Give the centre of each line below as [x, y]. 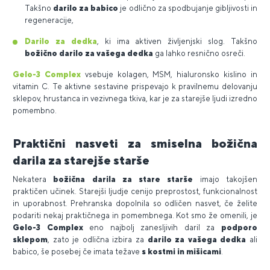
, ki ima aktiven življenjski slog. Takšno [177, 41]
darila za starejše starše [81, 160]
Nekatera [33, 179]
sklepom [30, 239]
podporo [240, 227]
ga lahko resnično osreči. [200, 53]
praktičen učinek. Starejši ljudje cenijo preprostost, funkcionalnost [135, 191]
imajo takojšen [229, 179]
